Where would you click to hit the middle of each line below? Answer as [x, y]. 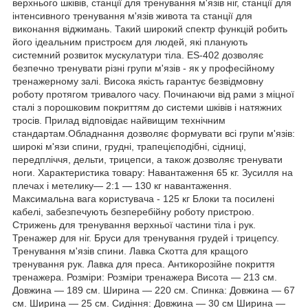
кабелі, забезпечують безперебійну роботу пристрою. [133, 211]
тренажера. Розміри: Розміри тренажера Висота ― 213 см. [145, 277]
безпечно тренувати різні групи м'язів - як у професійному [143, 68]
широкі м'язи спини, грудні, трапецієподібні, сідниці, [129, 146]
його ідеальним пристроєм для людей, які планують [130, 42]
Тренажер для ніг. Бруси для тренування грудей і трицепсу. [146, 238]
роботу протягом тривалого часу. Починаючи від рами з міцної [153, 94]
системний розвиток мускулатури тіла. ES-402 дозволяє [138, 55]
